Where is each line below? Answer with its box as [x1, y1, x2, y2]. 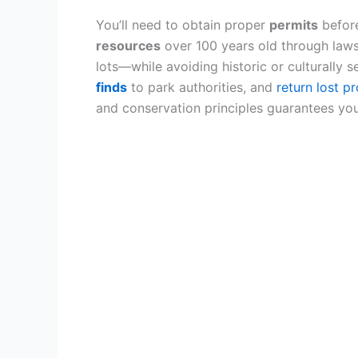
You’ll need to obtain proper [96, 16, 269, 33]
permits [269, 16, 318, 33]
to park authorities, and [127, 78, 276, 95]
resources [96, 37, 161, 54]
